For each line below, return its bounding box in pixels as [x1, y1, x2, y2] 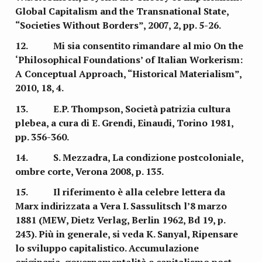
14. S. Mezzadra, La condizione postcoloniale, [15, 151, 244, 164]
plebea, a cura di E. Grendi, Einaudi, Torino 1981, [15, 116, 234, 129]
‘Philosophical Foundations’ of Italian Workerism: [15, 53, 243, 67]
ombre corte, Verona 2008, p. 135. [15, 165, 164, 178]
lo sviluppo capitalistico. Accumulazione [15, 242, 199, 255]
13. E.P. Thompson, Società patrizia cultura [15, 102, 231, 115]
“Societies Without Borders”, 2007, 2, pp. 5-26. [15, 19, 222, 32]
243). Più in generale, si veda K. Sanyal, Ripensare [15, 227, 239, 241]
